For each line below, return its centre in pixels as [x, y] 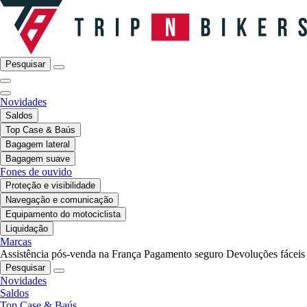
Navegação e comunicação [59, 199]
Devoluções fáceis [266, 254]
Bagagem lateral [38, 144]
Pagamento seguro [184, 254]
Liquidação [27, 228]
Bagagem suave [38, 158]
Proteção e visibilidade [50, 185]
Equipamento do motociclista [63, 214]
